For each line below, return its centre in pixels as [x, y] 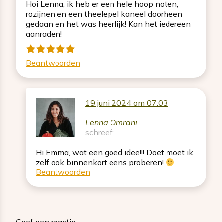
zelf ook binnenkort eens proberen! [101, 162]
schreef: [100, 133]
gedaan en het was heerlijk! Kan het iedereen [108, 24]
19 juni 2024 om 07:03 [127, 103]
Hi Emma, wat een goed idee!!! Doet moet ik [114, 152]
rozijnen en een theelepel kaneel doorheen [104, 14]
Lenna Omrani [111, 123]
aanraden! [44, 34]
